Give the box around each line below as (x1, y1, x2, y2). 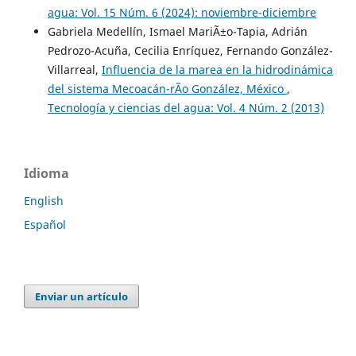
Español (24, 217, 66, 233)
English (24, 193, 64, 209)
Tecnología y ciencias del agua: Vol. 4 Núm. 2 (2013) (47, 100, 324, 116)
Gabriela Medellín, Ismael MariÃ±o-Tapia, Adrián (47, 24, 308, 40)
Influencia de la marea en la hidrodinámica (101, 62, 333, 78)
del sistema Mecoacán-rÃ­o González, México (47, 81, 287, 97)
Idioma (24, 164, 69, 183)
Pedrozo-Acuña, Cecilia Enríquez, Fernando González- (47, 43, 333, 59)
